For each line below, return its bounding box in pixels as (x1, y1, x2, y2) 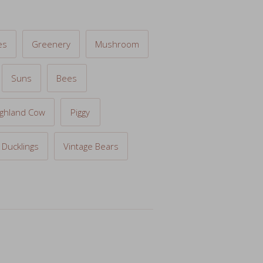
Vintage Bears (63, 114, 119, 126)
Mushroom (95, 12, 139, 24)
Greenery (31, 12, 70, 24)
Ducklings (2, 114, 39, 126)
